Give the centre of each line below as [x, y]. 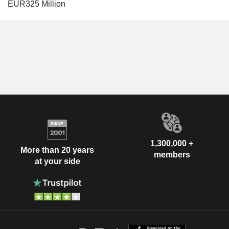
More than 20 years [57, 150]
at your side [57, 161]
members [172, 155]
